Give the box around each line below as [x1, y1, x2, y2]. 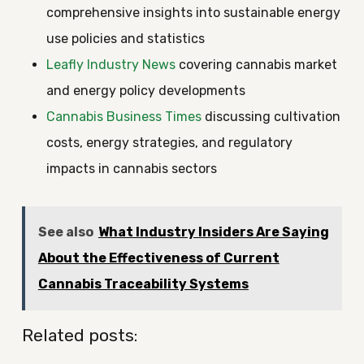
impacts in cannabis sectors [45, 161, 217, 176]
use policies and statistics [45, 31, 205, 46]
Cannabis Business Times [45, 109, 201, 124]
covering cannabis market [175, 57, 337, 72]
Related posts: [21, 325, 137, 345]
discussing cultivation [201, 109, 340, 124]
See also [37, 224, 93, 240]
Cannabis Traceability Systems [37, 276, 249, 292]
